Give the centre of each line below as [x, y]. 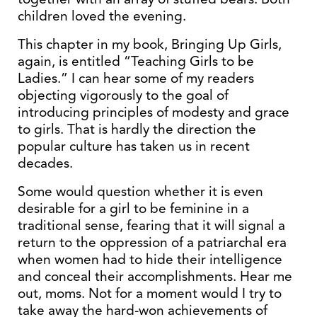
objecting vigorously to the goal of [123, 95]
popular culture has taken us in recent [134, 146]
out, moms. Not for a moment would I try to [150, 293]
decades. [45, 163]
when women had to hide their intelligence [150, 259]
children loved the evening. [102, 16]
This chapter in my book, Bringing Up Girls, [150, 44]
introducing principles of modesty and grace [154, 112]
